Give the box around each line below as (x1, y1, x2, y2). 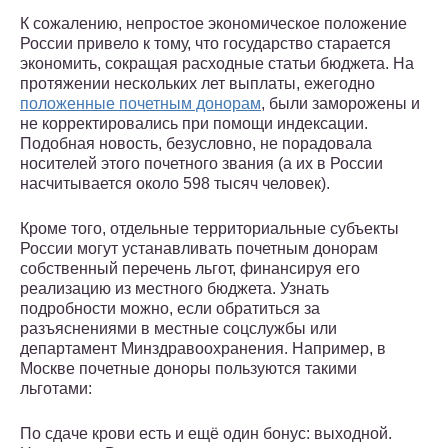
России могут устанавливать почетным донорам (20, 240, 378, 258)
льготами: (20, 380, 92, 398)
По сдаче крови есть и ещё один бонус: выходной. (20, 425, 392, 443)
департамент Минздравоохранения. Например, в (20, 340, 386, 358)
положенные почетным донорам (20, 95, 261, 113)
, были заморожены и (261, 95, 420, 113)
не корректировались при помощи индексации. (20, 115, 368, 133)
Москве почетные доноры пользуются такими (20, 360, 357, 378)
